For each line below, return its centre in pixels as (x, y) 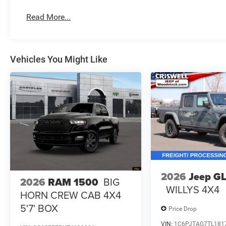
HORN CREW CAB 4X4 (71, 195)
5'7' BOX (39, 208)
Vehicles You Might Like (59, 60)
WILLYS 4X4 (193, 189)
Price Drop (183, 209)
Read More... (49, 17)
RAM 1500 (73, 182)
